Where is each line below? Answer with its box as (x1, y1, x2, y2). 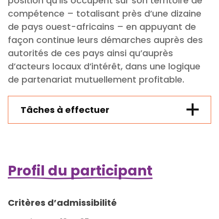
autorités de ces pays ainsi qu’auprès (8, 46, 173, 59)
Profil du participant (8, 161, 153, 180)
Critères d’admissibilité (8, 196, 117, 209)
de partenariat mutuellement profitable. (8, 73, 184, 86)
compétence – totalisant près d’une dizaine (8, 7, 201, 20)
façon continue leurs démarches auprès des (8, 33, 203, 46)
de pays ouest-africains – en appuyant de (8, 20, 196, 33)
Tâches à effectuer (21, 103, 109, 116)
